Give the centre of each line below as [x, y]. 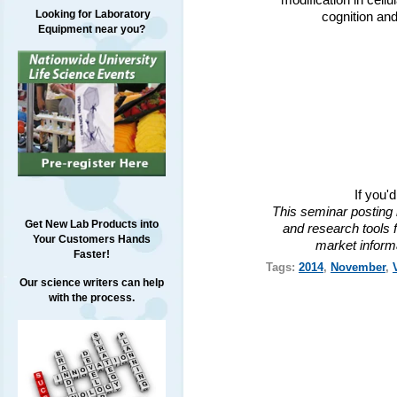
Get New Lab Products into [91, 225]
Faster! [91, 255]
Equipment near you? [91, 29]
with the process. [91, 298]
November [358, 267]
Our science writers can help [91, 283]
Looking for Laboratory [91, 14]
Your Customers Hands [91, 240]
